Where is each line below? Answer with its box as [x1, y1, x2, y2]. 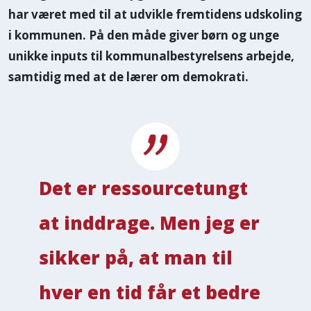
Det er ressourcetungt [39, 175, 248, 201]
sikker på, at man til [39, 244, 233, 270]
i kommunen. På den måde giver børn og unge [8, 26, 279, 43]
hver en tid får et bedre [39, 279, 260, 305]
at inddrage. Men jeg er [39, 210, 260, 235]
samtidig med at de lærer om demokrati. [8, 68, 249, 85]
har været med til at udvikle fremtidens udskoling [8, 6, 302, 22]
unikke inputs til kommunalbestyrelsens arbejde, [8, 47, 294, 64]
